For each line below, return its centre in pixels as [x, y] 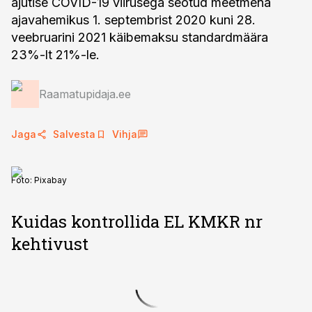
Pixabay [50, 180]
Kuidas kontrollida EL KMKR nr [137, 221]
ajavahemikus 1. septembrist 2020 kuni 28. [133, 20]
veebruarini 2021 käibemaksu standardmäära [140, 37]
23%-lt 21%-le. [55, 55]
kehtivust [50, 244]
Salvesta [74, 134]
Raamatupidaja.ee [85, 94]
